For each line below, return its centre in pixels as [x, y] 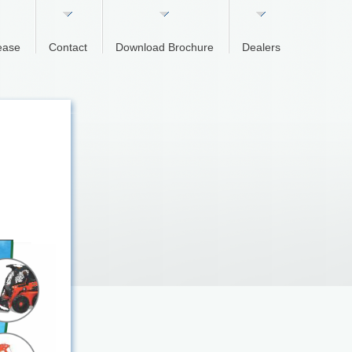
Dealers [261, 47]
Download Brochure [165, 47]
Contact [68, 47]
